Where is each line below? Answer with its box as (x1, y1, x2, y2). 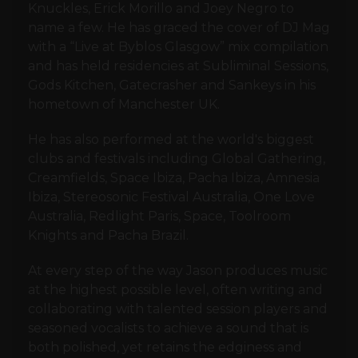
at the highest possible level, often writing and (28, 282, 323, 298)
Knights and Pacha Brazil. (28, 228, 189, 244)
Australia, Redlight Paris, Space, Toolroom (28, 209, 291, 225)
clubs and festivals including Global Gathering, (28, 151, 325, 167)
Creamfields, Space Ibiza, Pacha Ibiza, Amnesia (28, 170, 320, 186)
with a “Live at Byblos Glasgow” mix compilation (28, 39, 328, 55)
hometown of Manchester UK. (28, 97, 220, 113)
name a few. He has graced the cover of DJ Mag (28, 20, 330, 36)
